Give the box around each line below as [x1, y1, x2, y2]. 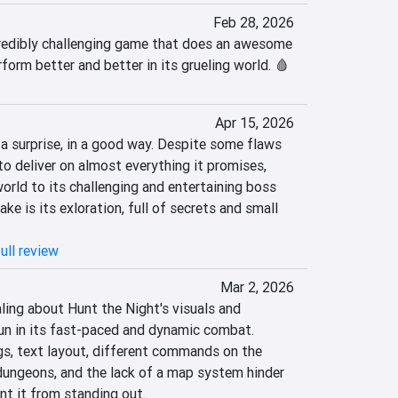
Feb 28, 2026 [212, 13, 294, 31]
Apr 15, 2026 [214, 114, 294, 131]
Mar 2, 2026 [219, 278, 294, 296]
